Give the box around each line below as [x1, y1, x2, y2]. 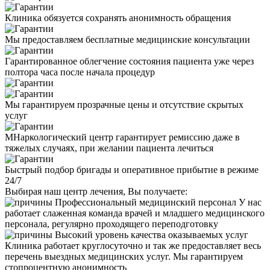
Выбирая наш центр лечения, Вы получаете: [5, 186, 187, 196]
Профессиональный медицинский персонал [55, 196, 236, 207]
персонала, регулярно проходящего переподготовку [5, 218, 218, 229]
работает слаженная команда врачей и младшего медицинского [5, 207, 265, 218]
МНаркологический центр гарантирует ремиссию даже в [5, 131, 240, 142]
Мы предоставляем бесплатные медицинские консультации [5, 34, 250, 45]
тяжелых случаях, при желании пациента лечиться [5, 142, 213, 153]
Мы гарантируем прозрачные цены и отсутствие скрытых [5, 99, 243, 110]
